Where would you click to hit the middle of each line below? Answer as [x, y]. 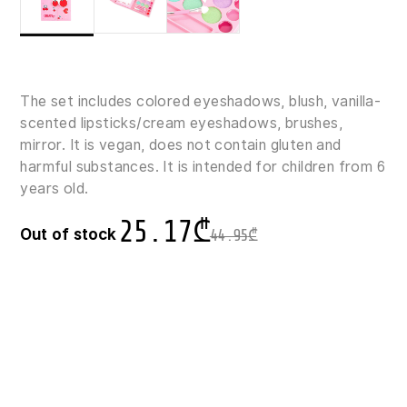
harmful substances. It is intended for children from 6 [203, 166]
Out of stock [69, 234]
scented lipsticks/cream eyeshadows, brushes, [182, 123]
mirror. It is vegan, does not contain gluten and [181, 144]
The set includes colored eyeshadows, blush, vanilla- [201, 101]
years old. [55, 188]
